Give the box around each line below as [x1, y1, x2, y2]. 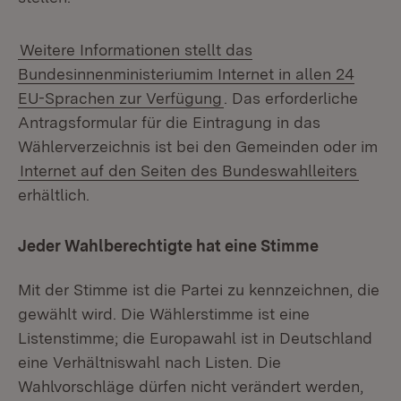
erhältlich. [18, 185, 90, 204]
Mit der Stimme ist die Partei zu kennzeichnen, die [18, 280, 380, 299]
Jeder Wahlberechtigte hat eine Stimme [18, 236, 319, 255]
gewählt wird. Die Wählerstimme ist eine [18, 304, 310, 323]
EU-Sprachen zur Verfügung [18, 89, 222, 107]
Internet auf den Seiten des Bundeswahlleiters [20, 161, 357, 180]
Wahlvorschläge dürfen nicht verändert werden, [18, 377, 363, 396]
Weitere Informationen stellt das [20, 40, 252, 59]
